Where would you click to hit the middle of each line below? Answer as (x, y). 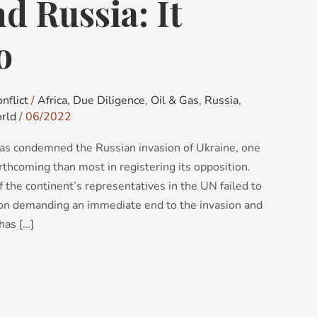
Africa (52, 101)
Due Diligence (109, 101)
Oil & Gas (175, 101)
